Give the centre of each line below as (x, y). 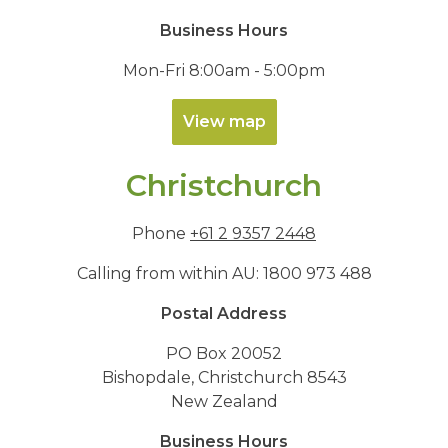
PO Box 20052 (224, 353)
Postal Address (224, 313)
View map (224, 121)
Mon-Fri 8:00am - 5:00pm (224, 70)
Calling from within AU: (169, 273)
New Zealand (224, 401)
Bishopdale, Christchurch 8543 (224, 377)
